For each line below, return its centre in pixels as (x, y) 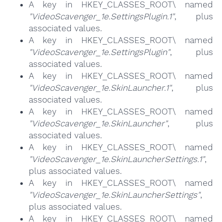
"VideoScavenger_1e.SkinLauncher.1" (100, 88)
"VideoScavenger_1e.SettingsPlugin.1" (101, 17)
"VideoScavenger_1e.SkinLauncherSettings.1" (116, 159)
